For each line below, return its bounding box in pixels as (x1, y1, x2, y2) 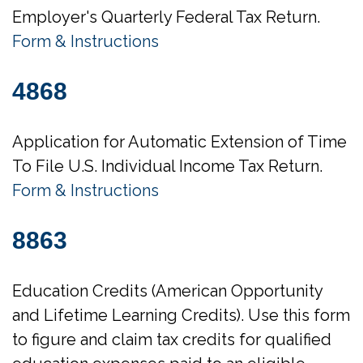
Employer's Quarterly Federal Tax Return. (12, 7, 320, 27)
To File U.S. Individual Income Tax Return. (12, 156, 322, 176)
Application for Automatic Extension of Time (12, 132, 347, 152)
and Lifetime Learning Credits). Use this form (12, 305, 350, 325)
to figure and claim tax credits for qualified (12, 330, 331, 349)
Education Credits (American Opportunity (12, 281, 322, 301)
